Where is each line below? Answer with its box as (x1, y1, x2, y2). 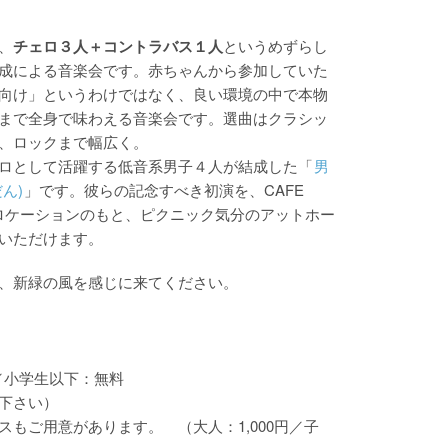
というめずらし (223, 35, 328, 57)
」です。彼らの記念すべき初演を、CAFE (24, 179, 304, 201)
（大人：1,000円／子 (163, 415, 319, 437)
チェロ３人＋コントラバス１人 (13, 35, 223, 58)
